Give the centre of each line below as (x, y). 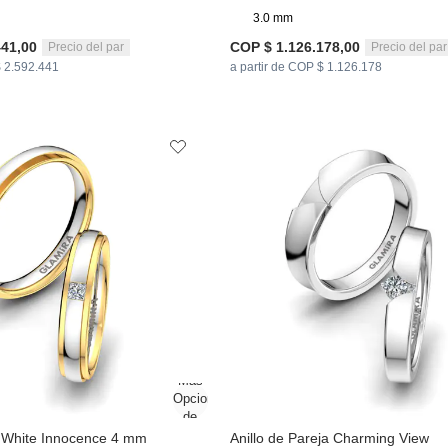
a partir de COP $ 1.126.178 (305, 67)
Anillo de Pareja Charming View (329, 437)
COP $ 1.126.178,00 (294, 47)
